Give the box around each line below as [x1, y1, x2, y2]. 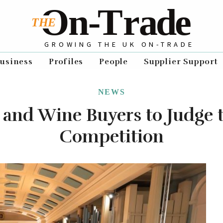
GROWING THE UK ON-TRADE [44, 39, 195, 49]
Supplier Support [144, 57, 218, 67]
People [99, 57, 128, 67]
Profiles [48, 57, 84, 67]
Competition [59, 126, 164, 147]
